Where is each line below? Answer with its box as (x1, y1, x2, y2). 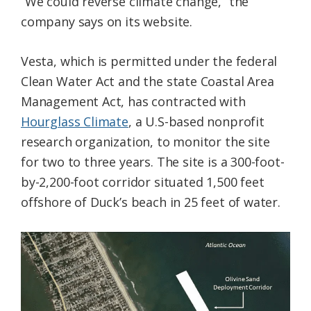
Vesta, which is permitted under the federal (21, 53, 278, 70)
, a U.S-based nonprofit (128, 113, 264, 131)
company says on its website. (21, 13, 192, 31)
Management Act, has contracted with (21, 93, 246, 110)
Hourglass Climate (21, 113, 128, 131)
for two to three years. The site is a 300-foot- (21, 153, 285, 171)
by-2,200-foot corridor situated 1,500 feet (21, 174, 264, 191)
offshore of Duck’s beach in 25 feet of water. (21, 194, 280, 211)
